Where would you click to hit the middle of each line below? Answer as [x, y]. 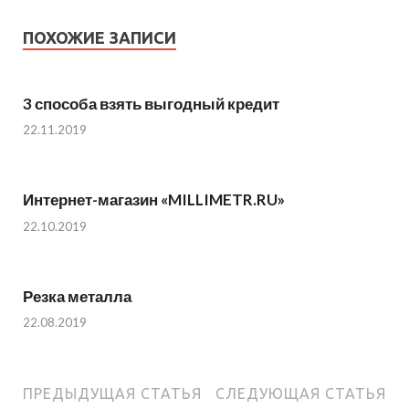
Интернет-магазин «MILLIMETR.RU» [154, 200]
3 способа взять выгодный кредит [151, 103]
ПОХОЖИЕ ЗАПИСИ [100, 37]
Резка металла [77, 296]
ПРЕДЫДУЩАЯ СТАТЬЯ [112, 394]
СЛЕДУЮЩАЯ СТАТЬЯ [301, 394]
